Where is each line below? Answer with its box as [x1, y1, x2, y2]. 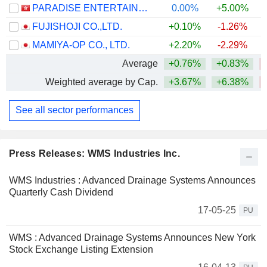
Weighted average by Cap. [45, 76, 158, 87]
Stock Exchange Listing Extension [9, 244, 153, 254]
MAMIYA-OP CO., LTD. [32, 39, 130, 50]
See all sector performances [15, 105, 133, 116]
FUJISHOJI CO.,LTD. [32, 21, 122, 32]
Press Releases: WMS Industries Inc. [9, 148, 180, 159]
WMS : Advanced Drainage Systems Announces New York [9, 232, 256, 243]
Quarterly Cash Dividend [9, 187, 113, 197]
